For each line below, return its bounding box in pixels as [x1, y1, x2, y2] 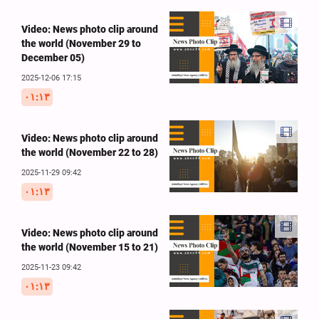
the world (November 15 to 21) [21, 241, 158, 253]
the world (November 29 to [21, 37, 141, 49]
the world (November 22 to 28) [21, 146, 158, 158]
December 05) [21, 51, 85, 63]
